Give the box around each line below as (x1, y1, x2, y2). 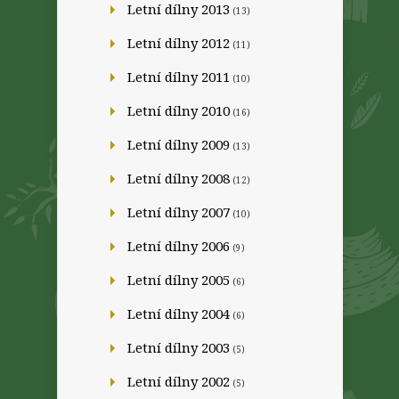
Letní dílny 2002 (127, 372, 230, 390)
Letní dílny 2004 (127, 305, 230, 322)
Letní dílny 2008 (127, 169, 230, 187)
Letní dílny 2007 (127, 203, 230, 221)
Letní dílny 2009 (127, 135, 230, 153)
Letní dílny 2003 (127, 338, 230, 356)
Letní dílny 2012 (127, 34, 230, 52)
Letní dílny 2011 (127, 68, 230, 85)
